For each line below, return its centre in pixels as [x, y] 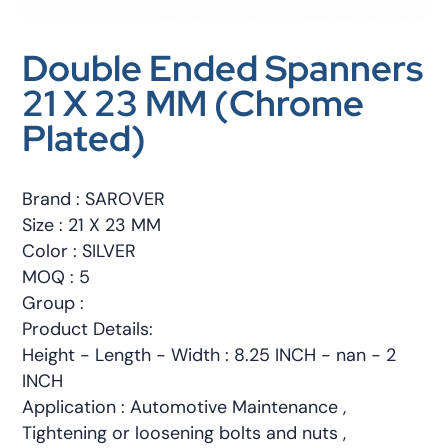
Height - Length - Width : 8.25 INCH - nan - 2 [209, 354]
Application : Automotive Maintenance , [184, 406]
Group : [53, 302]
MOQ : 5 [56, 276]
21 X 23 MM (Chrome [193, 103]
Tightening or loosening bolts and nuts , [184, 432]
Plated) [84, 138]
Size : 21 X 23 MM [92, 224]
